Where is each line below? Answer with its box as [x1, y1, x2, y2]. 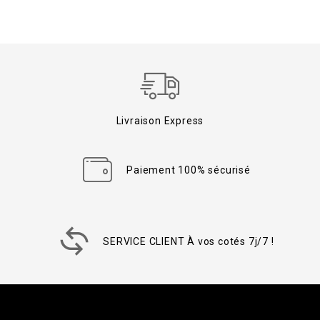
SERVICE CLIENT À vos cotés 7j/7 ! [103, 235, 274, 247]
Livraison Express [116, 115, 204, 127]
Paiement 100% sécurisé [126, 164, 251, 176]
